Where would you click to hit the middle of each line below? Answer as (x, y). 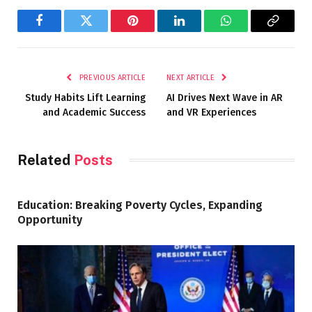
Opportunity (50, 219)
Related (46, 160)
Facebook (63, 31)
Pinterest (154, 31)
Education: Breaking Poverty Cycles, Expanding (140, 205)
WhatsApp (252, 31)
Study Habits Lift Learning (85, 97)
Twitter (103, 31)
